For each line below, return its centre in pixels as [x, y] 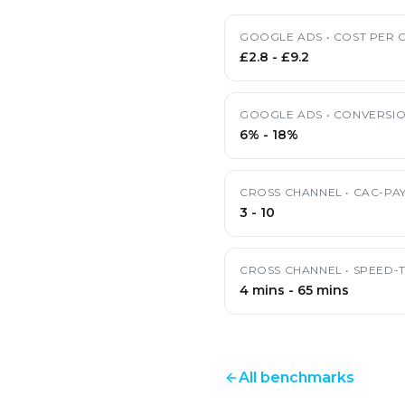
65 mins [323, 290]
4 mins [262, 290]
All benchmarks [297, 377]
